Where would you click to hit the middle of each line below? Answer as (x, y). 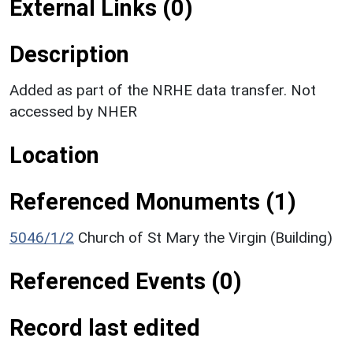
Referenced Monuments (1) (153, 201)
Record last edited (105, 327)
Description (69, 54)
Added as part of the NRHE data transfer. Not (163, 90)
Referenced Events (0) (126, 281)
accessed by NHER (73, 111)
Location (54, 155)
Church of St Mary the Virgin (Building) (205, 237)
